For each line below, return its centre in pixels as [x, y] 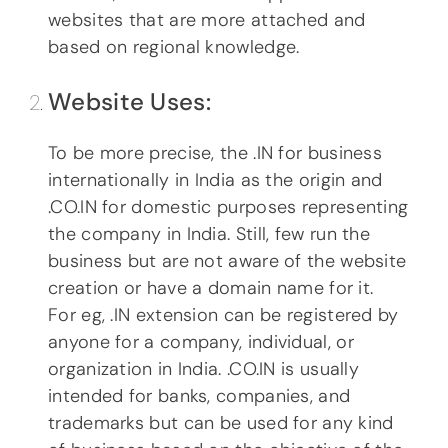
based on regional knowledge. [174, 47]
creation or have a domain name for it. [211, 288]
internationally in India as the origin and [215, 180]
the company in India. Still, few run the [209, 234]
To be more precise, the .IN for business [215, 153]
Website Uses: [129, 102]
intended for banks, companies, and [199, 396]
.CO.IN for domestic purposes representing [228, 207]
